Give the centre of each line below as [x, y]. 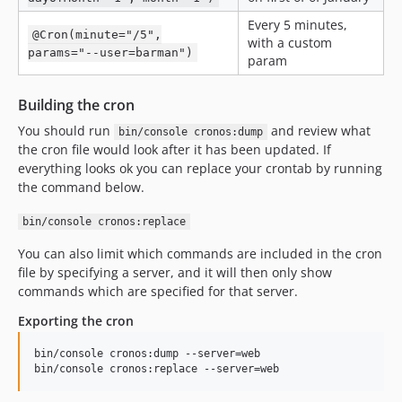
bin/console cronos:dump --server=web [147, 354]
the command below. [81, 187]
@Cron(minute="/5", [97, 35]
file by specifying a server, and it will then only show [175, 272]
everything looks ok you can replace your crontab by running [200, 168]
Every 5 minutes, [297, 25]
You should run [66, 131]
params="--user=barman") [110, 52]
